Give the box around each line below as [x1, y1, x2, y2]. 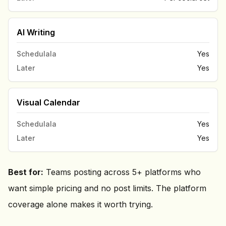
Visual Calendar [17, 97, 80, 107]
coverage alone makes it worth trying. [8, 199, 153, 209]
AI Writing [17, 27, 55, 37]
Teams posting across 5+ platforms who [43, 167, 201, 177]
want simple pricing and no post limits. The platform [8, 183, 206, 193]
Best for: [8, 167, 43, 177]
